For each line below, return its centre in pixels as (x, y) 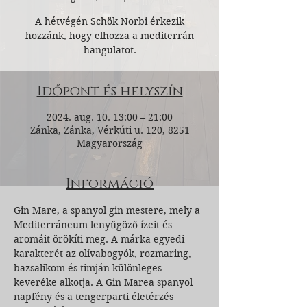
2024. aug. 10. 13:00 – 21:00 (110, 117)
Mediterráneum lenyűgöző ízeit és (94, 225)
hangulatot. (110, 50)
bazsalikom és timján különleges (89, 268)
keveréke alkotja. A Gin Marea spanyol (105, 282)
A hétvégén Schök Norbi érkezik (110, 21)
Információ (110, 184)
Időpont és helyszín (110, 91)
